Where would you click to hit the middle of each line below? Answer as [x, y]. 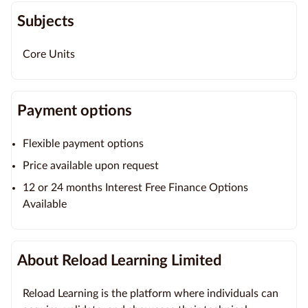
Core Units [49, 54]
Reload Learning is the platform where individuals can [151, 293]
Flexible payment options [83, 143]
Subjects [46, 21]
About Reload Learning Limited [119, 260]
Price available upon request [91, 165]
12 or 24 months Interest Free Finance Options [135, 187]
